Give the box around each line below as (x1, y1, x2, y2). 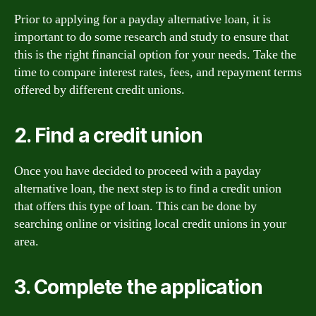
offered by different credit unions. (14, 81, 185, 98)
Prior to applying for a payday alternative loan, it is (14, 11, 271, 28)
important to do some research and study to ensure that (14, 28, 288, 45)
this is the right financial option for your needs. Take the (14, 46, 296, 63)
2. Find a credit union (14, 123, 202, 147)
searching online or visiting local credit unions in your (14, 215, 286, 232)
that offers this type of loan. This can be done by (14, 197, 257, 214)
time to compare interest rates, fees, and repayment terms (14, 63, 302, 80)
